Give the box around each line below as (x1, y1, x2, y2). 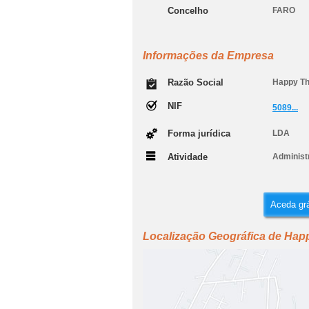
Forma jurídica (168, 128, 230, 139)
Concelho (168, 6, 208, 16)
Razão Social (168, 77, 223, 88)
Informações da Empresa (143, 50, 274, 61)
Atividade (168, 152, 208, 162)
